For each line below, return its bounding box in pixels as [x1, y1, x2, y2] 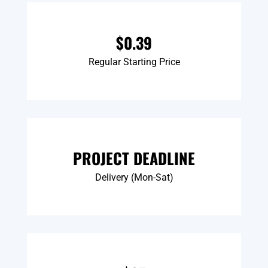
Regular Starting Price [88, 56, 180, 68]
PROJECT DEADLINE [73, 146, 195, 170]
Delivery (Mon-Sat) [95, 171, 173, 183]
